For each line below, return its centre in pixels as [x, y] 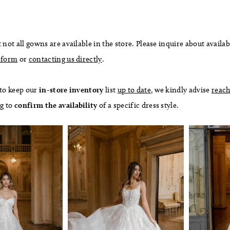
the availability [71, 105]
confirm [29, 105]
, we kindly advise [181, 90]
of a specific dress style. [138, 105]
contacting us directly [65, 59]
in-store [52, 90]
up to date [134, 90]
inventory [86, 90]
